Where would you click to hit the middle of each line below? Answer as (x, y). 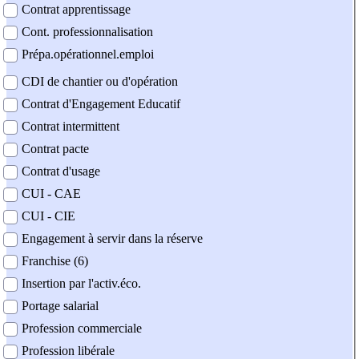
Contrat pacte (55, 149)
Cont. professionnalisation (87, 32)
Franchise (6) (55, 261)
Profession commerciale (82, 329)
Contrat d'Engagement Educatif (101, 104)
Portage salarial (60, 306)
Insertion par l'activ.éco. (81, 284)
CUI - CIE (48, 216)
